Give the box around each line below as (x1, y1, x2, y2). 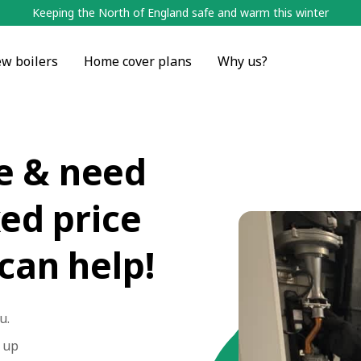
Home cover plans (84, 52, 192, 70)
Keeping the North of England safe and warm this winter (32, 5, 329, 20)
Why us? (218, 52, 268, 70)
